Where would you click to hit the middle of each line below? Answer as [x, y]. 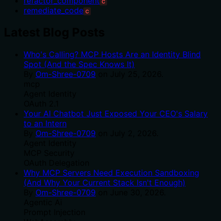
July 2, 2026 [133, 133]
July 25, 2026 [136, 74]
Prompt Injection [55, 212]
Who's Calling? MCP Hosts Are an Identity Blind [112, 55]
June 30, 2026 [137, 193]
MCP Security [49, 153]
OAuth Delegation [56, 163]
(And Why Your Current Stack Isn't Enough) [105, 183]
